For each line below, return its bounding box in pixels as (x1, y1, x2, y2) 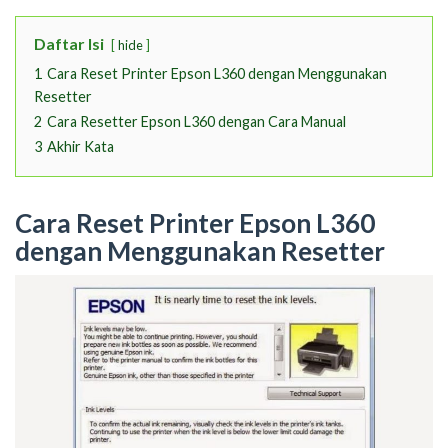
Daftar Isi (34, 34, 104, 54)
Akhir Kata (47, 138, 114, 156)
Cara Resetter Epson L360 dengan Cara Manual (47, 113, 346, 131)
